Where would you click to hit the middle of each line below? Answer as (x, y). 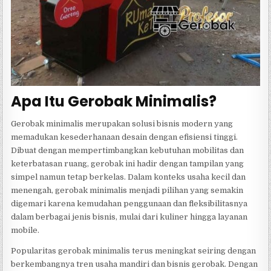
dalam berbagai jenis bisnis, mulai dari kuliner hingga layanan (129, 217)
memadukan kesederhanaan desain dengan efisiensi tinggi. (125, 137)
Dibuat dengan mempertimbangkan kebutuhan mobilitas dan (128, 151)
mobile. (25, 230)
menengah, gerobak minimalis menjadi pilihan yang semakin (127, 191)
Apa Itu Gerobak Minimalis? (114, 102)
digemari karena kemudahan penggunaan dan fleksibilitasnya (129, 204)
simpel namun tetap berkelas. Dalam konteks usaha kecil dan (129, 177)
